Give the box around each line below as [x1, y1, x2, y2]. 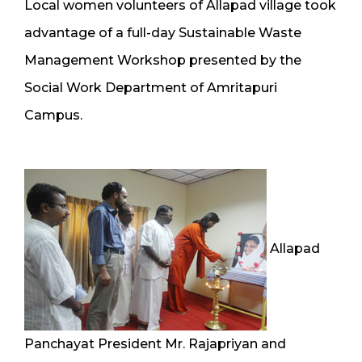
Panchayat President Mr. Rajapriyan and [24, 335, 286, 351]
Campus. [24, 107, 82, 123]
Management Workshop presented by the [24, 52, 301, 68]
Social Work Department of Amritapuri [24, 79, 277, 95]
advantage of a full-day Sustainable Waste [24, 24, 301, 40]
